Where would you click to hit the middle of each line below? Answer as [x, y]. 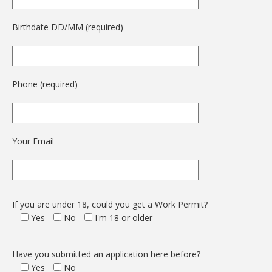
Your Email [33, 141]
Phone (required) [45, 84]
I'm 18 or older [124, 218]
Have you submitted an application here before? [106, 254]
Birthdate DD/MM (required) [68, 27]
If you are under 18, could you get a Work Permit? [110, 204]
